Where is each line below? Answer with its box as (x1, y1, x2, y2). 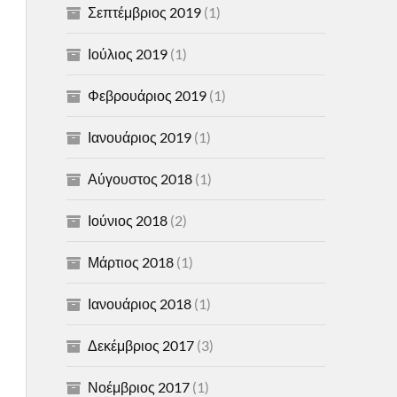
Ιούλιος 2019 (87, 45, 167, 62)
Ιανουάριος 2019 (87, 128, 191, 145)
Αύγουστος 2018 (87, 170, 192, 187)
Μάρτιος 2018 (87, 253, 174, 270)
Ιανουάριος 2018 (87, 295, 191, 312)
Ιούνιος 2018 (87, 212, 167, 229)
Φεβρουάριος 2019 (87, 87, 206, 104)
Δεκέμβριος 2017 (87, 337, 194, 354)
